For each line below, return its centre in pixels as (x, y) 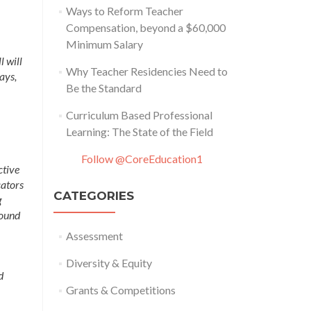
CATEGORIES (94, 196)
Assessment (94, 236)
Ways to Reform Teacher (124, 11)
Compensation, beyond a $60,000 (145, 27)
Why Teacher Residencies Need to (146, 71)
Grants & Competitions (120, 290)
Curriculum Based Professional (139, 115)
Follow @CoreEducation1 (142, 159)
